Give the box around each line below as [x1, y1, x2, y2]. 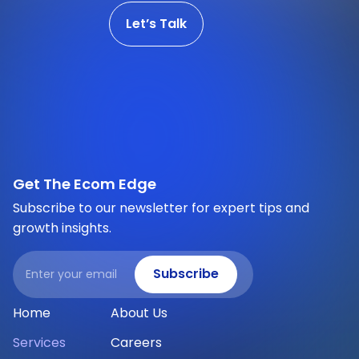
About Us [111, 303, 167, 322]
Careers [111, 333, 162, 352]
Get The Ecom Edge [13, 173, 156, 194]
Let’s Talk [126, 14, 187, 33]
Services [13, 333, 66, 352]
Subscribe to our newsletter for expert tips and [13, 198, 309, 217]
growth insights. [13, 218, 111, 237]
